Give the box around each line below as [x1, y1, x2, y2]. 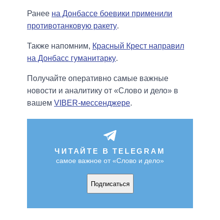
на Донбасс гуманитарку [27, 54, 116, 63]
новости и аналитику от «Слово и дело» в [27, 86, 178, 95]
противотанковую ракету [27, 22, 117, 30]
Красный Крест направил [92, 42, 184, 51]
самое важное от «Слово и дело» [56, 157, 164, 165]
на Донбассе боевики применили [52, 9, 172, 18]
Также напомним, [27, 42, 92, 51]
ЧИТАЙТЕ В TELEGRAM [55, 147, 165, 156]
